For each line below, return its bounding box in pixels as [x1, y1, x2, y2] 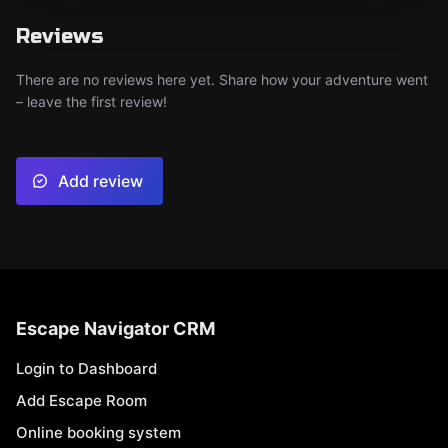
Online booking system [16, 423, 181, 442]
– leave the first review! [16, 93, 167, 110]
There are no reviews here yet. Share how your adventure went [16, 71, 428, 88]
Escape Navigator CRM [16, 318, 215, 339]
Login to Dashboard [16, 359, 157, 378]
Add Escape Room [16, 391, 147, 410]
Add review [58, 171, 143, 191]
